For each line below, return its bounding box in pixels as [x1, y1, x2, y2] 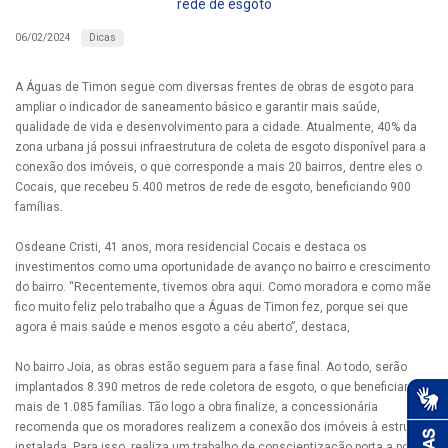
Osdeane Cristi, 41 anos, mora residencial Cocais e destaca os [15, 239, 367, 254]
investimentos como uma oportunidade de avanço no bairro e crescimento [15, 259, 430, 274]
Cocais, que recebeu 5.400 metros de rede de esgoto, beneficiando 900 [15, 179, 411, 194]
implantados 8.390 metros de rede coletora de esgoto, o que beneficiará [15, 379, 415, 394]
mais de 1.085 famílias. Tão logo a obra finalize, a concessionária [15, 399, 378, 414]
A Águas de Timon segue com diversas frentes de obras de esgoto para [15, 79, 414, 94]
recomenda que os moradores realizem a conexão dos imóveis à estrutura [15, 419, 432, 434]
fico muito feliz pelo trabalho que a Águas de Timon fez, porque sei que [15, 299, 408, 314]
